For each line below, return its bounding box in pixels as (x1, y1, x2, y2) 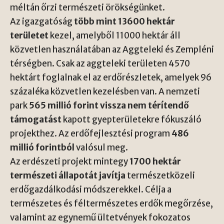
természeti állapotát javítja (10, 169, 125, 181)
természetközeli (125, 169, 195, 181)
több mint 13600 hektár (74, 15, 175, 27)
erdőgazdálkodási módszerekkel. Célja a (10, 183, 171, 195)
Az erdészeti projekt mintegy (10, 155, 129, 167)
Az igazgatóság (10, 15, 74, 27)
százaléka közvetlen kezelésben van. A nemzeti (10, 85, 200, 97)
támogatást (10, 113, 61, 125)
